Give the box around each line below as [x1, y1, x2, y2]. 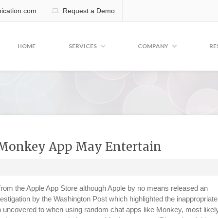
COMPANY [138, 42, 168, 50]
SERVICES [69, 42, 97, 50]
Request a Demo [63, 7, 115, 15]
